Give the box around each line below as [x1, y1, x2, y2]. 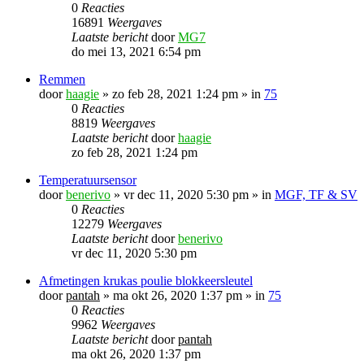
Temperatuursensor [39, 172, 136, 187]
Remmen [39, 71, 85, 86]
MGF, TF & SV [275, 187, 357, 201]
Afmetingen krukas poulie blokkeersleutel [39, 273, 253, 288]
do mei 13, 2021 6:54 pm [71, 44, 201, 58]
